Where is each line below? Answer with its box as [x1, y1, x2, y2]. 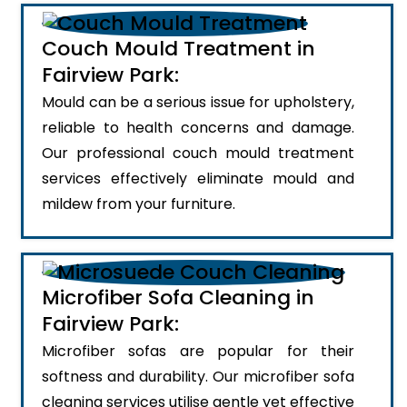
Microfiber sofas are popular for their [42, 341, 354, 362]
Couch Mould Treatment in [42, 35, 315, 63]
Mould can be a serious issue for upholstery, [42, 92, 354, 113]
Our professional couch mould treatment [42, 143, 354, 164]
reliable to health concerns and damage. [42, 117, 354, 138]
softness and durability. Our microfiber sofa [42, 366, 354, 388]
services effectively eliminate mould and [42, 168, 354, 189]
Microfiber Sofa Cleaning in [42, 283, 314, 313]
